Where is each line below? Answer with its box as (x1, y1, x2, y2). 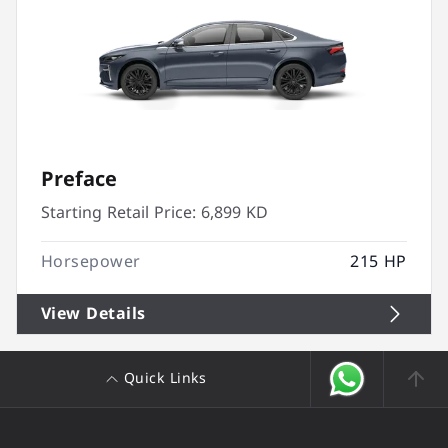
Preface (41, 160, 117, 198)
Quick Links (123, 365, 207, 392)
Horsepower (41, 246, 141, 277)
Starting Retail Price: (41, 197, 196, 228)
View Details (41, 298, 146, 329)
